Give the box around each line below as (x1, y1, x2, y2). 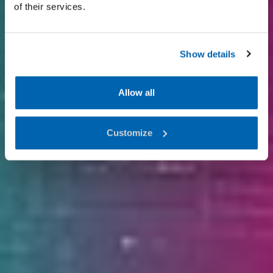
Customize (107, 127, 153, 138)
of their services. (14, 1, 85, 12)
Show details (180, 48, 236, 59)
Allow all (118, 87, 155, 98)
